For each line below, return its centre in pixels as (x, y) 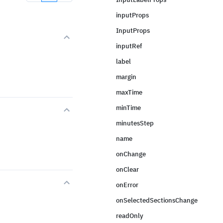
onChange (131, 154)
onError (127, 185)
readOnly (130, 216)
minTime (128, 108)
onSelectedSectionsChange (157, 200)
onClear (127, 169)
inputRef (129, 46)
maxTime (129, 92)
